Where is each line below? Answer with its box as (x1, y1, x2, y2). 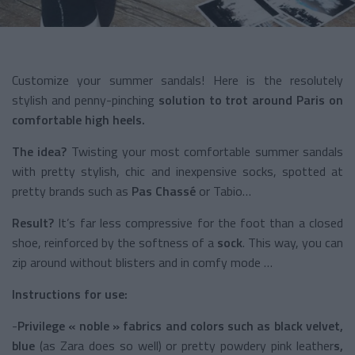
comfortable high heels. (12, 109, 145, 129)
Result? (12, 212, 54, 232)
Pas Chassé (132, 181, 196, 200)
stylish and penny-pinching (12, 90, 155, 109)
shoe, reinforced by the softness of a (12, 232, 214, 252)
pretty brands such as (12, 181, 132, 200)
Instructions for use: (12, 284, 128, 303)
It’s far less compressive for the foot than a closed (54, 212, 343, 232)
